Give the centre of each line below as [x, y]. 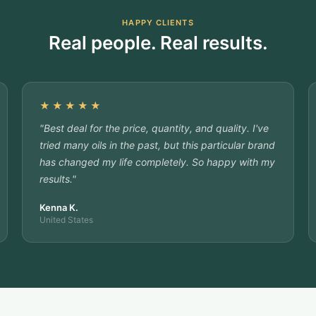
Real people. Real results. [158, 42]
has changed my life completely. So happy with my [157, 162]
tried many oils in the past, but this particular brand [157, 145]
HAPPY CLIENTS [158, 22]
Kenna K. [59, 207]
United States [66, 219]
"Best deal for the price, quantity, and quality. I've [154, 128]
